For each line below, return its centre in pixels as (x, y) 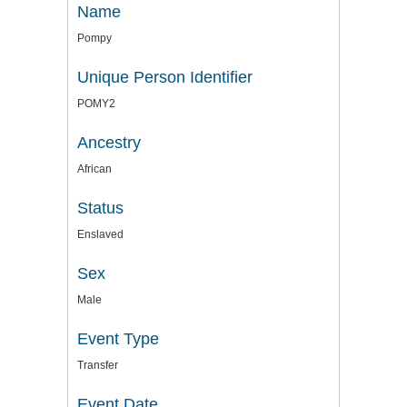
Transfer (98, 366)
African (94, 169)
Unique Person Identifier (165, 78)
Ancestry (109, 143)
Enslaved (100, 235)
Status (100, 208)
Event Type (118, 339)
